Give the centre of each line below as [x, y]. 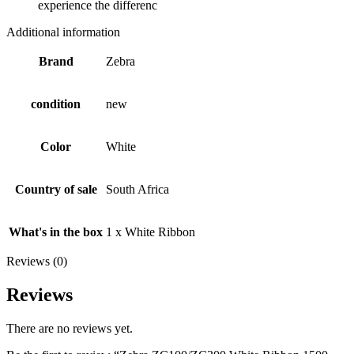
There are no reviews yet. [70, 328]
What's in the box [56, 232]
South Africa [137, 190]
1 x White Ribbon [151, 232]
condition [56, 104]
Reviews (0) [37, 262]
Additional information [63, 32]
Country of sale [56, 190]
